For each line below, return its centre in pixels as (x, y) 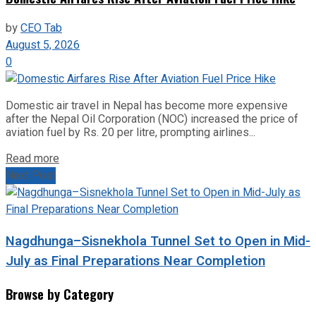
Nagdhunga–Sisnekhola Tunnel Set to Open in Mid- (158, 241)
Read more (32, 159)
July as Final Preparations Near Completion (135, 261)
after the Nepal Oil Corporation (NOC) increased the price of (152, 119)
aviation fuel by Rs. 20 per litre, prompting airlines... (130, 133)
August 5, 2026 (43, 45)
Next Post (31, 176)
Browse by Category (60, 293)
